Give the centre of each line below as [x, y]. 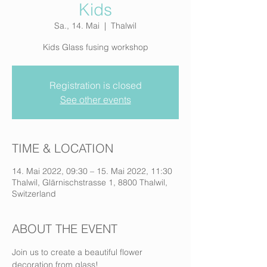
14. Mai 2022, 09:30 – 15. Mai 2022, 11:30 [92, 171]
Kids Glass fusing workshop [95, 47]
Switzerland [34, 194]
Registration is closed [95, 85]
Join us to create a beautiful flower [78, 252]
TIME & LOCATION [63, 148]
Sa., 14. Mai [77, 26]
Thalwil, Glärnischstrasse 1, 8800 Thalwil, [90, 182]
